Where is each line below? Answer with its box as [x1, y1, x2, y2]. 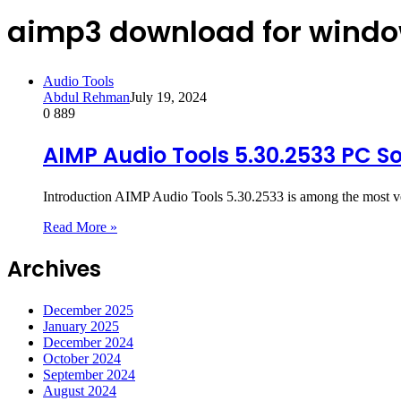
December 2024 [43, 334, 133, 350]
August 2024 [43, 382, 116, 398]
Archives [7, 253, 101, 284]
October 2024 [43, 350, 121, 366]
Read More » [43, 218, 117, 235]
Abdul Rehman [43, 89, 130, 105]
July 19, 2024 [130, 89, 207, 105]
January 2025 [43, 318, 119, 334]
